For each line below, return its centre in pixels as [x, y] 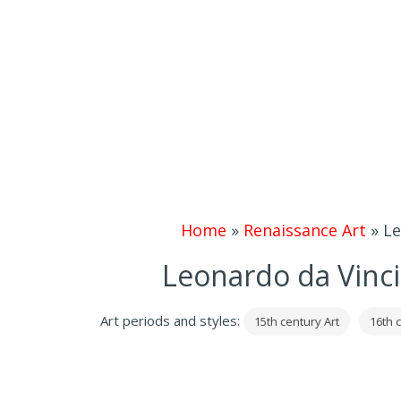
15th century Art [296, 321]
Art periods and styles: [171, 320]
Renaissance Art [304, 230]
